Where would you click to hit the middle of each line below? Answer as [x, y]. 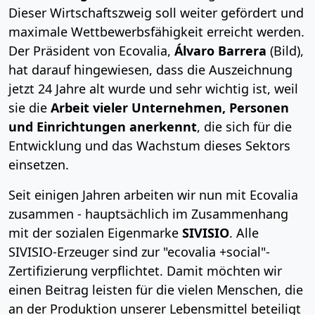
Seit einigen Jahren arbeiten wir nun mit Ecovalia [153, 194]
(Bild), [285, 50]
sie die [30, 107]
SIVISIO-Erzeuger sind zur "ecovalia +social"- [139, 251]
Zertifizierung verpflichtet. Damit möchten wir [145, 270]
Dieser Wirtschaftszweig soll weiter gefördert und [156, 12]
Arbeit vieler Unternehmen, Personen [170, 107]
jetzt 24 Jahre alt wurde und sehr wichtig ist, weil [153, 88]
